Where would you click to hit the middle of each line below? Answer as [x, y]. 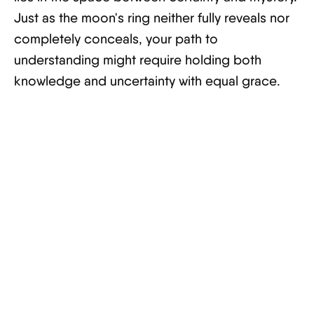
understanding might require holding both [138, 60]
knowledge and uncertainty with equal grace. [147, 81]
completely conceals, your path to [116, 39]
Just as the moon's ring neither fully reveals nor [152, 18]
